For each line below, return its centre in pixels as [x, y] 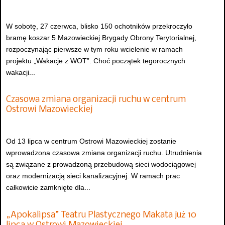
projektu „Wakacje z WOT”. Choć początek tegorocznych [96, 61]
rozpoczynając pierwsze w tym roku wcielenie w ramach [94, 49]
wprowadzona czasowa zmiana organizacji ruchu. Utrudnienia [104, 153]
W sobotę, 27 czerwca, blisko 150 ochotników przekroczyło [99, 26]
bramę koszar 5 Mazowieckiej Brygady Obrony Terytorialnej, [101, 37]
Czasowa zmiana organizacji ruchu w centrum [96, 99]
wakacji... [21, 72]
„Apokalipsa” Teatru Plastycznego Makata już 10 [101, 215]
